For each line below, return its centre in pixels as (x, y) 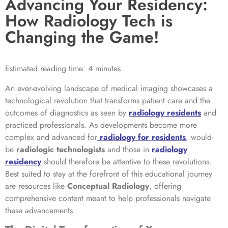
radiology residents (165, 112)
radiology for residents (143, 137)
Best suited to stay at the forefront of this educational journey (109, 174)
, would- (199, 137)
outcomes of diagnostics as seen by (67, 112)
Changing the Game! (82, 37)
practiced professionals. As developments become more (101, 125)
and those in (130, 149)
